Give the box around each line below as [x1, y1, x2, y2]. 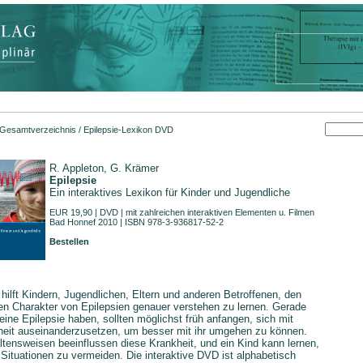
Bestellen [49, 237, 89, 246]
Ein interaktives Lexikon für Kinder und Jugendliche [49, 186, 290, 199]
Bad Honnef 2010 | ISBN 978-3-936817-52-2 [49, 217, 226, 227]
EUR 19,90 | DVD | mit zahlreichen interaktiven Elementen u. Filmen [49, 207, 314, 217]
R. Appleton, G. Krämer [49, 162, 159, 174]
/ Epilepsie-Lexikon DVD [76, 125, 173, 135]
